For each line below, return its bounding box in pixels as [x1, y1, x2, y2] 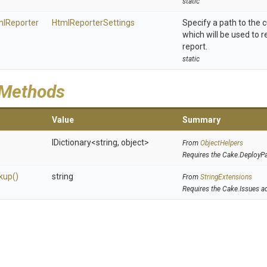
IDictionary [52, 138, 91, 147]
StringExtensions [200, 173, 252, 181]
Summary [182, 115, 221, 125]
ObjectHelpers [200, 139, 243, 147]
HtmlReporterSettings [52, 18, 135, 27]
